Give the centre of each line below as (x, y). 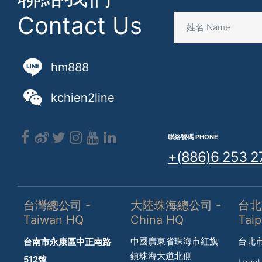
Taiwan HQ (54, 220)
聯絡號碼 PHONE (193, 137)
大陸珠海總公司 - (176, 205)
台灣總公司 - (57, 205)
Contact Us (80, 25)
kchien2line (83, 97)
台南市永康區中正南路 (67, 242)
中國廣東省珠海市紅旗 (175, 241)
